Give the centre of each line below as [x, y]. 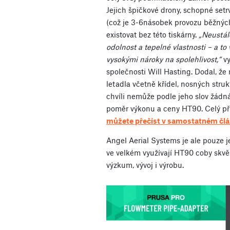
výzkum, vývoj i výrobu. [145, 165]
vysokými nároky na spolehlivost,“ [164, 59]
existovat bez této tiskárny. [152, 34]
